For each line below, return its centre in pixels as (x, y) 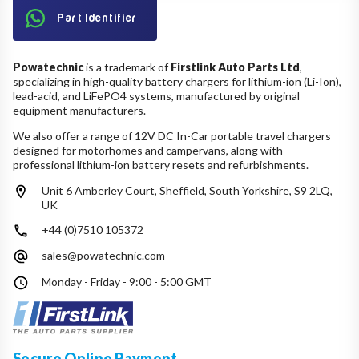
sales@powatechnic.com (103, 256)
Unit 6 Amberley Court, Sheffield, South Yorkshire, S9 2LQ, (187, 190)
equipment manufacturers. (79, 110)
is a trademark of (127, 67)
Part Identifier (98, 18)
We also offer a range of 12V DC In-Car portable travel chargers (172, 135)
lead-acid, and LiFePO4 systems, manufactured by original (156, 95)
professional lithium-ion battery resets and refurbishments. (161, 164)
